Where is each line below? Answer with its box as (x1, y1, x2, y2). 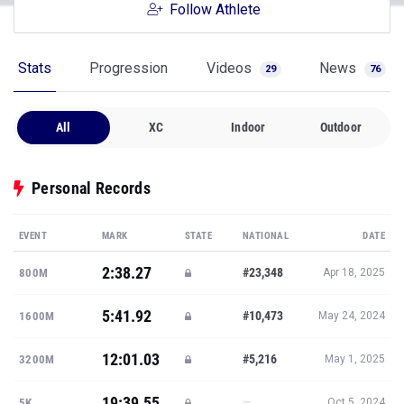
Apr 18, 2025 (323, 266, 385, 279)
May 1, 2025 (325, 353, 385, 365)
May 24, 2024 (318, 309, 385, 322)
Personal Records (32, 179, 151, 197)
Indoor (231, 120, 266, 134)
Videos (206, 60, 255, 77)
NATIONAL (243, 230, 289, 242)
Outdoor (319, 120, 362, 134)
